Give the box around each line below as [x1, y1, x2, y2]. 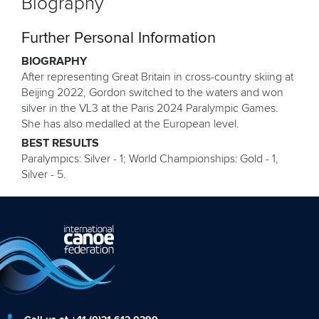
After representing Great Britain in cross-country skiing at [21, 71, 293, 83]
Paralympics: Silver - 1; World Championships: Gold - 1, [21, 153, 278, 165]
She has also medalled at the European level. [21, 118, 239, 130]
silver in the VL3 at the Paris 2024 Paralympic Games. [21, 103, 278, 115]
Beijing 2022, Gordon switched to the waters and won [21, 87, 283, 99]
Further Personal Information [21, 31, 216, 47]
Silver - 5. [21, 169, 66, 181]
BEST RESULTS [21, 137, 99, 150]
